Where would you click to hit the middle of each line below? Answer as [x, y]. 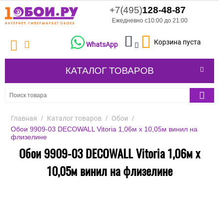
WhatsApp [102, 45]
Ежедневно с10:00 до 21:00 [150, 21]
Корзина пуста [177, 42]
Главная [24, 119]
